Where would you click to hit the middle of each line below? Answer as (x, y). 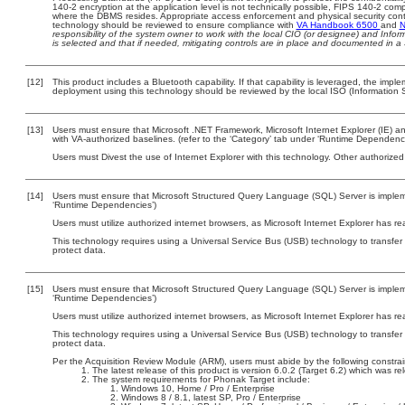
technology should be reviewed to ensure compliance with (174, 25)
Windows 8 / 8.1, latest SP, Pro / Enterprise (211, 397)
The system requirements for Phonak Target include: (201, 379)
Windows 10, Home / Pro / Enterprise (198, 388)
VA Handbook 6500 (338, 25)
